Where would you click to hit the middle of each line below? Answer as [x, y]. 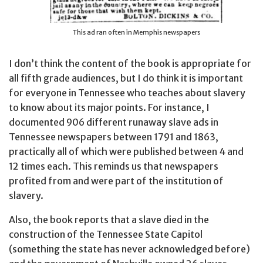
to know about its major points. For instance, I [109, 108]
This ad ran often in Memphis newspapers [136, 33]
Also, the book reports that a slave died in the [109, 220]
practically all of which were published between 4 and [126, 152]
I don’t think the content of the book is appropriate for [130, 64]
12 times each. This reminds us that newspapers [114, 166]
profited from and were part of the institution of [116, 181]
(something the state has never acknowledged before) [129, 249]
